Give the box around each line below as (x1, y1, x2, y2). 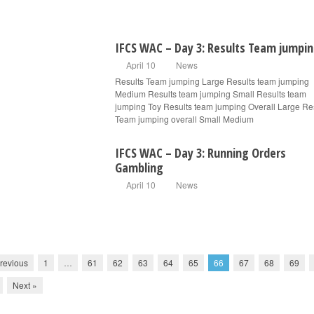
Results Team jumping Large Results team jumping (115, 75, 309, 87)
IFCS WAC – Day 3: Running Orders (115, 144, 286, 161)
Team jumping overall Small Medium (115, 113, 254, 125)
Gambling (115, 159, 163, 176)
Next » (13, 279, 37, 291)
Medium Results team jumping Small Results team (115, 88, 306, 100)
